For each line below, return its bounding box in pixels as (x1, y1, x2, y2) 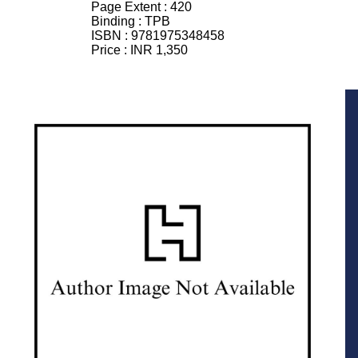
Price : (91, 43, 130, 58)
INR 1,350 (130, 43, 188, 58)
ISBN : (91, 29, 131, 43)
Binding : (91, 14, 145, 29)
